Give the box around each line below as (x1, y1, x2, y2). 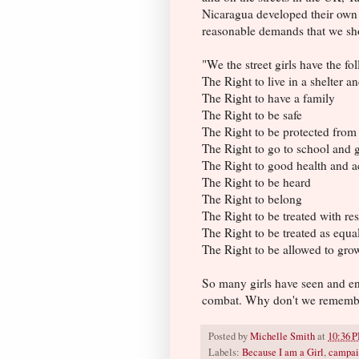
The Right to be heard (202, 173, 311, 190)
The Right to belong (202, 190, 302, 207)
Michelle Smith (250, 329, 315, 343)
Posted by (208, 329, 250, 343)
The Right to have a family (202, 89, 335, 106)
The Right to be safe (202, 106, 302, 123)
